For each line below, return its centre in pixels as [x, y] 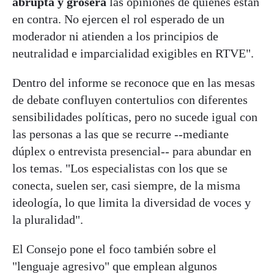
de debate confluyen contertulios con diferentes [130, 100]
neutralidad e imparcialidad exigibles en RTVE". [133, 54]
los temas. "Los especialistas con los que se [120, 168]
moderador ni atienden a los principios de [115, 36]
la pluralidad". [48, 220]
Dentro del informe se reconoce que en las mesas [134, 83]
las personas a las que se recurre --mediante [120, 134]
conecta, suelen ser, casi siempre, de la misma [126, 186]
